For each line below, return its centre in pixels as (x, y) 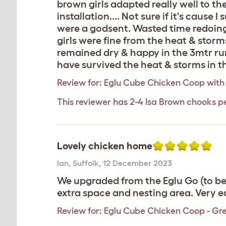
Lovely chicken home (105, 146)
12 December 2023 (137, 163)
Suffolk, (88, 163)
